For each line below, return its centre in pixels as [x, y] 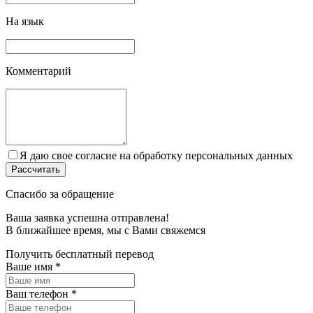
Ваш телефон [38, 293]
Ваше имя [30, 266]
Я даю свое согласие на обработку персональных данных [156, 155]
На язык [25, 21]
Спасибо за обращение [60, 194]
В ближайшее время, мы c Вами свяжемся [105, 230]
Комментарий [38, 71]
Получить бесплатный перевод [80, 254]
